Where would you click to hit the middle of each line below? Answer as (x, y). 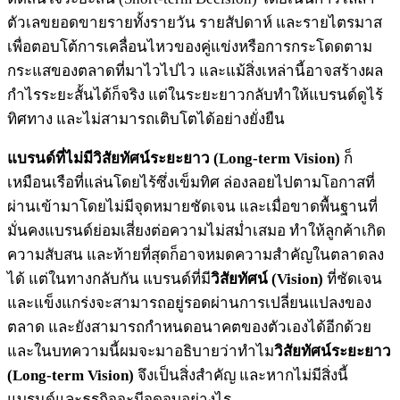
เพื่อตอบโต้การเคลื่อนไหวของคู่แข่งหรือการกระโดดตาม (190, 46)
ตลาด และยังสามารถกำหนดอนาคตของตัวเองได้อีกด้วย (189, 327)
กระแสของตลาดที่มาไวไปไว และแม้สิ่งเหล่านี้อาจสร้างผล (195, 71)
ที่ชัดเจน (353, 279)
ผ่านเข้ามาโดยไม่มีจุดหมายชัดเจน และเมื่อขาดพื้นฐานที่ (192, 206)
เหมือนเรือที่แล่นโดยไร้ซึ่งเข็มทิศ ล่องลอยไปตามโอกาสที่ (191, 182)
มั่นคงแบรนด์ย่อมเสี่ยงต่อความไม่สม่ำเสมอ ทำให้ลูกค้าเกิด (196, 230)
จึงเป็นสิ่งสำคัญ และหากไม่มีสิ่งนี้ (241, 375)
